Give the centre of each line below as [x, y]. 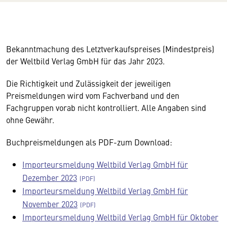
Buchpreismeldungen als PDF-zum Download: [89, 142]
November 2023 [50, 204]
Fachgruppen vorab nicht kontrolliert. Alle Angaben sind [106, 107]
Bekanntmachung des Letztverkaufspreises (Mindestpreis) [110, 49]
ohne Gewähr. [30, 120]
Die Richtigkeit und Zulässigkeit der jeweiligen [88, 83]
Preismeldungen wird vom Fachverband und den [93, 95]
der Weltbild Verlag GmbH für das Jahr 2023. [86, 61]
